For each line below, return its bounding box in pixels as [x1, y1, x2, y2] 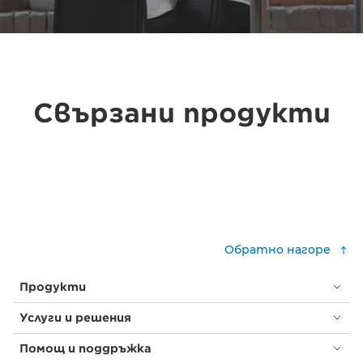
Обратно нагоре [224, 241, 331, 257]
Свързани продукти [32, 96, 331, 129]
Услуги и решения [19, 310, 131, 324]
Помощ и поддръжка [19, 341, 152, 355]
